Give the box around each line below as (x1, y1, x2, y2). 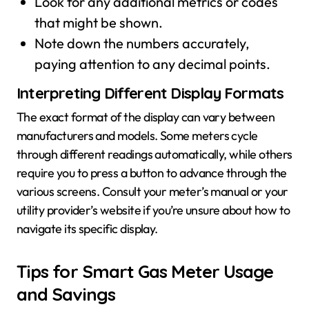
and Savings (17, 283, 115, 306)
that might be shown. (34, 13, 163, 31)
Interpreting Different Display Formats (17, 83, 284, 103)
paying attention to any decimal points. (34, 54, 270, 72)
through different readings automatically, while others (17, 146, 292, 163)
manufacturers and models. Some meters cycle (17, 128, 258, 144)
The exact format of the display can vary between (17, 109, 275, 126)
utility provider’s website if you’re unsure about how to (17, 202, 290, 219)
